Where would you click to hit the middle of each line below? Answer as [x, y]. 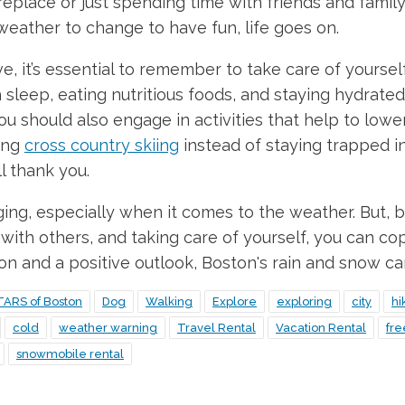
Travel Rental [217, 327]
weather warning [108, 327]
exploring [304, 301]
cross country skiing [102, 145]
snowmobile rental [70, 353]
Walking [169, 301]
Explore [235, 301]
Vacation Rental [321, 327]
